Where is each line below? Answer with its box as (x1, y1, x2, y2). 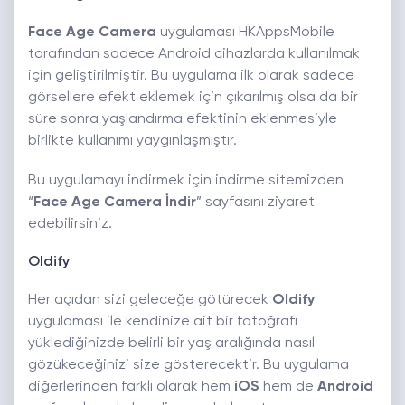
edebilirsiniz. (28, 217, 112, 232)
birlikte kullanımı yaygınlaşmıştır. (28, 134, 237, 149)
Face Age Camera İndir (33, 195, 196, 211)
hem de (259, 380, 317, 395)
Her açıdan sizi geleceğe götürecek (28, 293, 272, 308)
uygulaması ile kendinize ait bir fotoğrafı (28, 315, 297, 330)
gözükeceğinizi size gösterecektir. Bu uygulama (28, 358, 349, 373)
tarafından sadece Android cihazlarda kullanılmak (28, 47, 360, 62)
